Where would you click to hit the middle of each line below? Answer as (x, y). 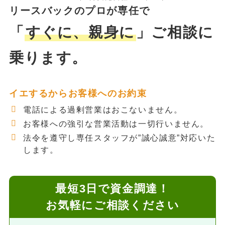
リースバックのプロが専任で (79, 11)
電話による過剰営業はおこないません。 (103, 109)
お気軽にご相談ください (113, 205)
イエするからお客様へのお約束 (78, 93)
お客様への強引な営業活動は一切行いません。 (116, 123)
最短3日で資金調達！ (113, 188)
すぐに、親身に (80, 32)
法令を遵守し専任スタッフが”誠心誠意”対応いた (120, 137)
